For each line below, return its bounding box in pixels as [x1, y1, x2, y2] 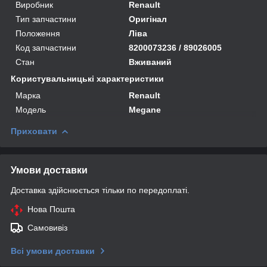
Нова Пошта [27, 204, 75, 214]
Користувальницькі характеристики [11, 73, 164, 83]
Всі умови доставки [11, 246, 95, 256]
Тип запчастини [15, 14, 76, 24]
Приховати [11, 126, 57, 136]
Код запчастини [15, 42, 76, 52]
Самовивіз [27, 222, 67, 232]
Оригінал [129, 14, 167, 24]
